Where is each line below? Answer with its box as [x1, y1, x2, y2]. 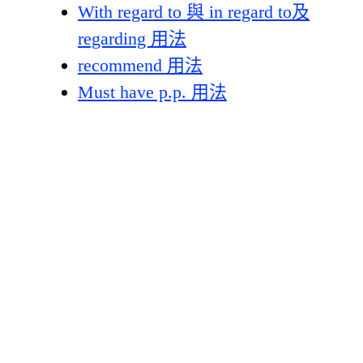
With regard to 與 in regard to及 [78, 2, 310, 22]
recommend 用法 [78, 55, 203, 75]
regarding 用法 [78, 28, 186, 49]
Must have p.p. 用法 [78, 82, 227, 102]
